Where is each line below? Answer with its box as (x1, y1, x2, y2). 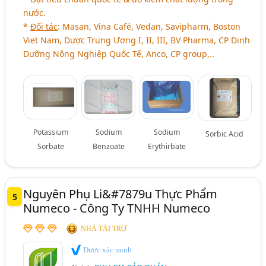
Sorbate (37, 141, 64, 151)
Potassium (33, 127, 68, 137)
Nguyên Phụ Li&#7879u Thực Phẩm (23, 186, 218, 202)
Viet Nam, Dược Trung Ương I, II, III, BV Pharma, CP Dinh (23, 34, 251, 46)
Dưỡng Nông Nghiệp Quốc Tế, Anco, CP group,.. (23, 48, 215, 59)
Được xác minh (81, 245, 132, 254)
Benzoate (92, 141, 125, 151)
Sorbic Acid (205, 129, 244, 139)
